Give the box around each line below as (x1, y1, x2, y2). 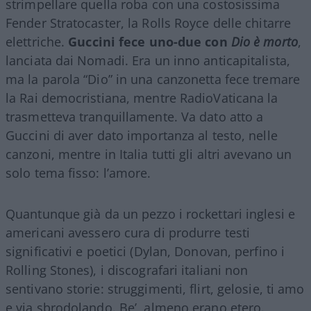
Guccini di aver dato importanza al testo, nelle (6, 127, 278, 144)
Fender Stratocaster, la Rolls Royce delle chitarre (6, 15, 292, 32)
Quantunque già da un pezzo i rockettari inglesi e (6, 205, 295, 223)
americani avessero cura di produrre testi (6, 224, 251, 242)
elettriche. (6, 33, 69, 51)
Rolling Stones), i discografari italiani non (6, 262, 249, 279)
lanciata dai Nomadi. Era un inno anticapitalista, (6, 52, 290, 69)
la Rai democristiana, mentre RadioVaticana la (6, 90, 278, 107)
